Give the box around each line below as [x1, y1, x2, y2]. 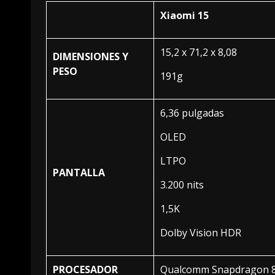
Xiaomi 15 [160, 8, 209, 22]
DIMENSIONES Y [53, 49, 128, 63]
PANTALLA [53, 165, 105, 179]
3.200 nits [160, 177, 204, 192]
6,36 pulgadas [160, 106, 224, 120]
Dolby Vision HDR [160, 225, 241, 239]
